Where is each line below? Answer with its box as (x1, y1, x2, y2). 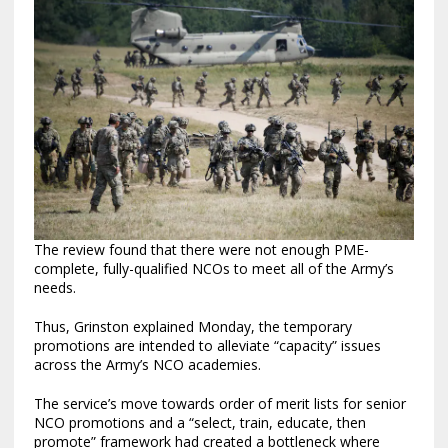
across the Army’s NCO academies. (33, 355, 261, 375)
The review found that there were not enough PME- (33, 240, 369, 260)
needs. (33, 278, 76, 298)
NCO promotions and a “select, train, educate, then (33, 413, 366, 433)
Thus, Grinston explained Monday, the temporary (33, 317, 352, 337)
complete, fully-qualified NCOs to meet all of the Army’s (33, 259, 394, 279)
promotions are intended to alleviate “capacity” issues (33, 336, 381, 356)
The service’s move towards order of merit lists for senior (33, 394, 406, 414)
